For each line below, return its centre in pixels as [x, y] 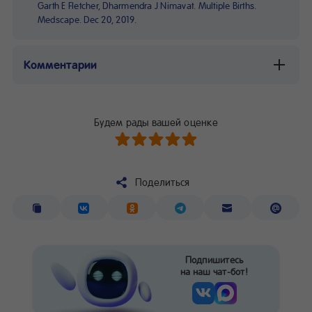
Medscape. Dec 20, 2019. [87, 19]
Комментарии [62, 64]
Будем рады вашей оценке [156, 122]
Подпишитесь [214, 259]
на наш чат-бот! [214, 271]
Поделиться [163, 181]
